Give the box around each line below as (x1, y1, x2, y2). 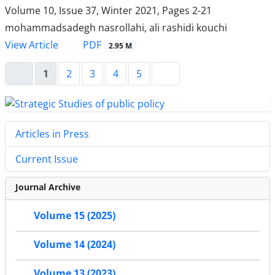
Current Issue (15, 152, 78, 166)
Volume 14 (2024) (34, 238, 115, 252)
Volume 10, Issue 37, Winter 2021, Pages (5, 4, 192, 18)
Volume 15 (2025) (34, 209, 115, 223)
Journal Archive (15, 181, 80, 193)
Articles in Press (15, 127, 89, 141)
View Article (5, 38, 58, 52)
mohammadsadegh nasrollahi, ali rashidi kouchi (5, 21, 227, 35)
